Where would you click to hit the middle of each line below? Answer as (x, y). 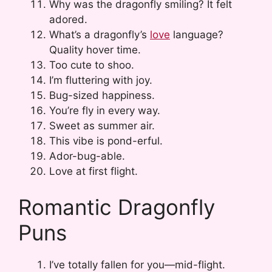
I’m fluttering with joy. (101, 80)
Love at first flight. (93, 171)
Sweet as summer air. (102, 125)
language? (197, 34)
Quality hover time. (95, 49)
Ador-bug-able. (87, 156)
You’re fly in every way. (105, 110)
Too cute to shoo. (92, 65)
